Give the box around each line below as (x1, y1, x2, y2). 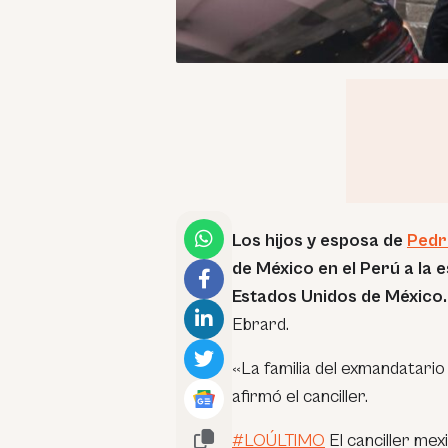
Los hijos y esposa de (232, 229, 407, 251)
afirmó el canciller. (232, 385, 368, 407)
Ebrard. (232, 313, 289, 335)
